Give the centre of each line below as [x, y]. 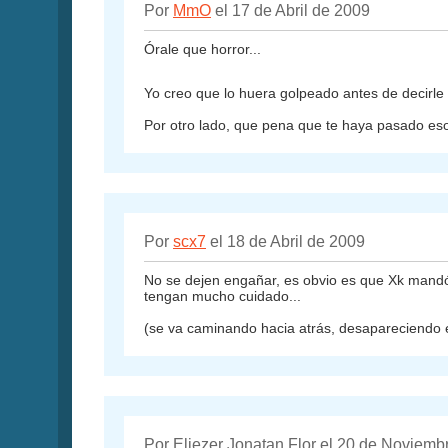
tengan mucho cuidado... [222, 296]
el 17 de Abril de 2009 [290, 11]
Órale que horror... [202, 49]
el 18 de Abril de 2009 [285, 242]
